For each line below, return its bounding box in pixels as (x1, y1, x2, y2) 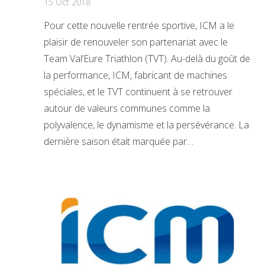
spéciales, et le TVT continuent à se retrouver (44, 85, 232, 98)
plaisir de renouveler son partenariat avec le (44, 35, 228, 49)
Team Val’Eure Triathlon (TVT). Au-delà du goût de (44, 51, 250, 65)
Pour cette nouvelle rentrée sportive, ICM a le (44, 18, 234, 32)
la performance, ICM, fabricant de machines (44, 68, 227, 82)
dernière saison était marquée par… (44, 134, 193, 148)
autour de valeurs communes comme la (44, 101, 210, 115)
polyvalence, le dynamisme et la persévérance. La (44, 118, 249, 131)
